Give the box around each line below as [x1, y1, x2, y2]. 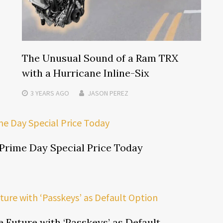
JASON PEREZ [87, 88, 128, 98]
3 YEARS [30, 88, 54, 98]
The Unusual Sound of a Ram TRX [21, 51, 178, 64]
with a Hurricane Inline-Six [21, 66, 149, 79]
